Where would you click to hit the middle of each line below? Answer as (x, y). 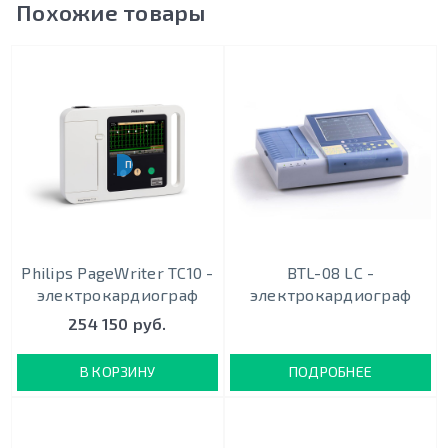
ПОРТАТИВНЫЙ (160, 164)
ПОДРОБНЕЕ (330, 372)
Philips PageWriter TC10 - (117, 272)
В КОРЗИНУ (117, 372)
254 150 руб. (117, 323)
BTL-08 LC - (330, 272)
